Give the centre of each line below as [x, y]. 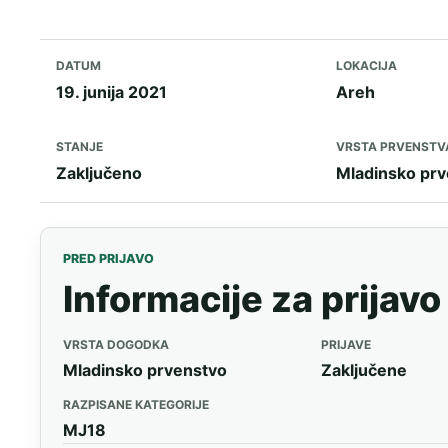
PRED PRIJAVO [108, 259]
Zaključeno [99, 172]
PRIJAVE [346, 344]
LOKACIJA [367, 65]
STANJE [79, 146]
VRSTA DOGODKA [115, 344]
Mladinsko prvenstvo [144, 370]
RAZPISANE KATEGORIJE [135, 405]
